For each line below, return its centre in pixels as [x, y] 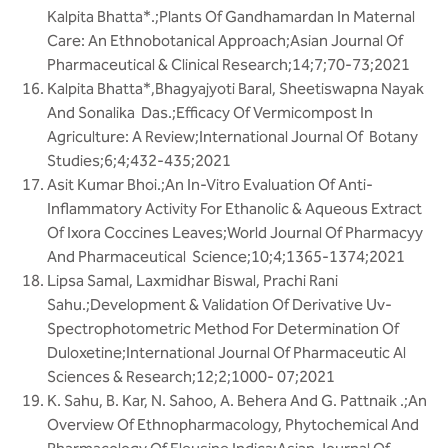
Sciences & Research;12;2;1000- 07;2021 [191, 376]
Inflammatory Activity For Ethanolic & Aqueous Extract [234, 208]
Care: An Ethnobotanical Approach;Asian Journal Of [225, 40]
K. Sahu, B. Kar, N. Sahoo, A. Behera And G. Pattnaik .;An [237, 400]
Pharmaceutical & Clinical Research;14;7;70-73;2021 [228, 64]
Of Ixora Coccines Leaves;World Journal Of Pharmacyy [235, 232]
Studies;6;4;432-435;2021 [139, 160]
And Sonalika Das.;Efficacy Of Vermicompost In [210, 112]
